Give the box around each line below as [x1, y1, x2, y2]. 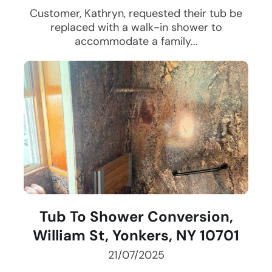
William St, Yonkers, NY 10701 [33, 226, 239, 245]
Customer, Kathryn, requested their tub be [30, 6, 242, 21]
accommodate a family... [74, 34, 198, 49]
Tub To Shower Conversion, [39, 207, 233, 226]
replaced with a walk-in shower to [50, 20, 222, 35]
